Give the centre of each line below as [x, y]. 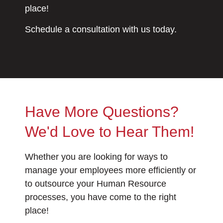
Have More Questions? [102, 112]
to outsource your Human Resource [96, 184]
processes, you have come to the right [101, 197]
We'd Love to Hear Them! [110, 132]
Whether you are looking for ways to [96, 157]
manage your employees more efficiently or [111, 170]
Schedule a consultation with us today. [101, 29]
